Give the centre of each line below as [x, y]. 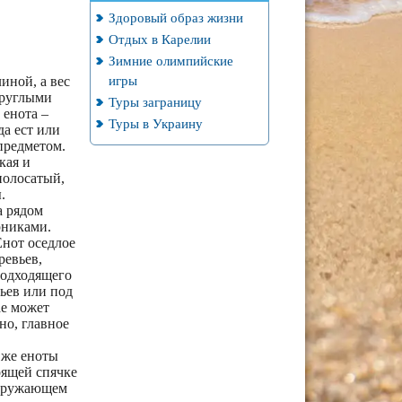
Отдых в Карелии [159, 39]
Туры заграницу [155, 102]
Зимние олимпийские [170, 61]
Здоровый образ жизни [175, 17]
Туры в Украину [155, 123]
